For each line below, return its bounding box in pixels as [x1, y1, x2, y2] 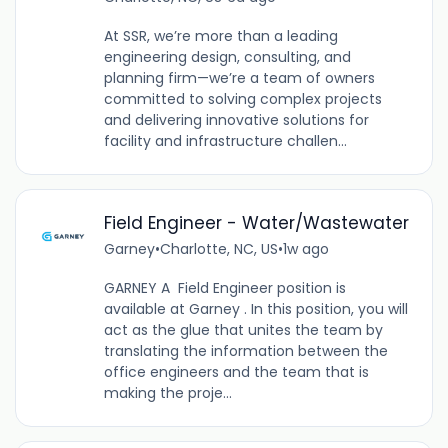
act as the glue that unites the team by [103, 320, 383, 341]
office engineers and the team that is [103, 362, 369, 383]
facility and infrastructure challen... [103, 131, 347, 152]
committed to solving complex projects [103, 89, 382, 110]
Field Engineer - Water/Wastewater [103, 211, 409, 236]
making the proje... [103, 383, 232, 404]
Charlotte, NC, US [159, 239, 278, 260]
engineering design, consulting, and [103, 47, 351, 68]
